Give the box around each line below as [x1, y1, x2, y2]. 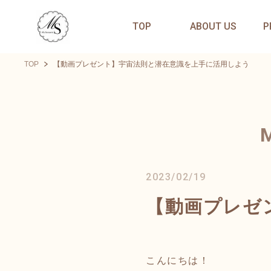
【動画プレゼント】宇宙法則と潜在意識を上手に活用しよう [53, 60, 249, 68]
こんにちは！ [146, 255, 210, 266]
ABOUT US [190, 21, 237, 32]
